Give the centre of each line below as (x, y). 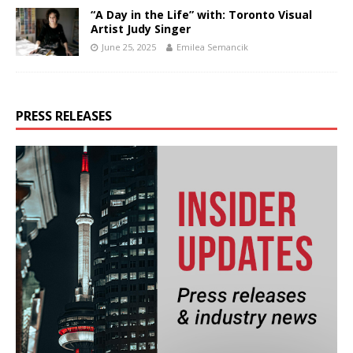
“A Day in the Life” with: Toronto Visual (201, 15)
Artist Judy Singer (141, 29)
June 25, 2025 (129, 47)
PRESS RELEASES (64, 115)
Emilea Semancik (212, 47)
